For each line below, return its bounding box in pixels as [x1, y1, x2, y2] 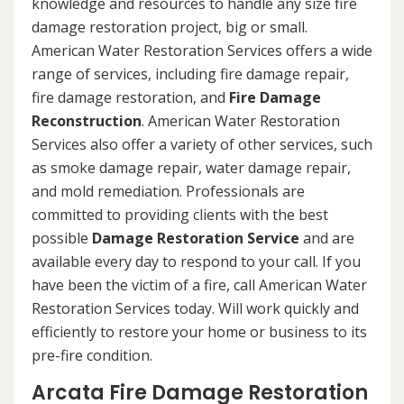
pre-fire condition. [32, 345, 152, 366]
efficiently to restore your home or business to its [32, 322, 367, 343]
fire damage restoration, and [32, 87, 229, 108]
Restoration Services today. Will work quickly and [32, 298, 359, 319]
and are [299, 228, 354, 249]
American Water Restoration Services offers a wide [32, 41, 372, 61]
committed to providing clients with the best [32, 205, 328, 225]
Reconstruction [32, 111, 142, 132]
